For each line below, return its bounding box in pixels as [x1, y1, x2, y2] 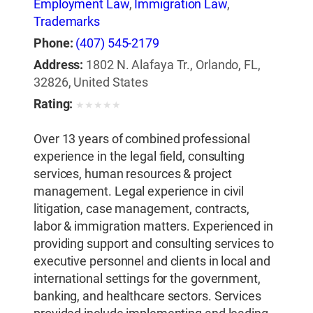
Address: [34, 57, 84, 73]
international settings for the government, [34, 270, 261, 286]
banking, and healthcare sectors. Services [34, 288, 261, 304]
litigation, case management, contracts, [34, 201, 250, 217]
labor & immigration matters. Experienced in [34, 218, 273, 234]
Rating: [34, 96, 73, 112]
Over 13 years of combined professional [34, 131, 251, 147]
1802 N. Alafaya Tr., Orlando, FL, [86, 57, 261, 73]
